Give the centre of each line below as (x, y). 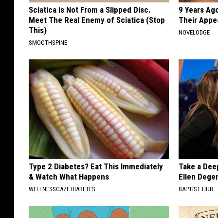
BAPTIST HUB (196, 189)
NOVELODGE (194, 32)
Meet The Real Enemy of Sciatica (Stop (97, 20)
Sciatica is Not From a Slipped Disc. (90, 9)
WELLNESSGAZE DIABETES (62, 189)
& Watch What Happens (69, 176)
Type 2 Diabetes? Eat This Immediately (96, 166)
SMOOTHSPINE (48, 42)
